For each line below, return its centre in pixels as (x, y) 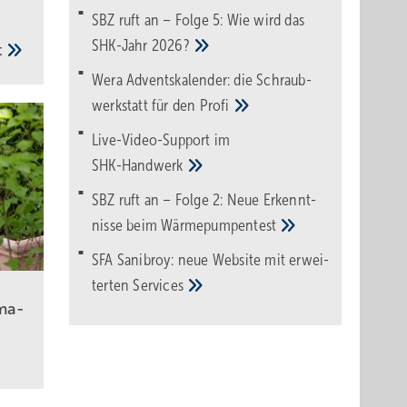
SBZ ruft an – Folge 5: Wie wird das (198, 20)
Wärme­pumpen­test (221, 225)
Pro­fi (216, 105)
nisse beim (127, 225)
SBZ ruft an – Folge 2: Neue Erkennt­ (204, 200)
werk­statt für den (146, 105)
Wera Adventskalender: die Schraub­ (202, 80)
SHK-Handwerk (139, 165)
